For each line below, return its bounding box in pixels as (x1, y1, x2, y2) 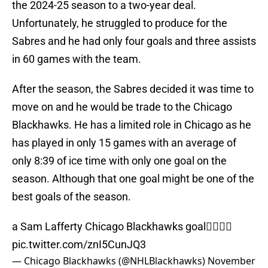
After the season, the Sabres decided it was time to (12, 83, 254, 96)
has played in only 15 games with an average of (12, 136, 236, 150)
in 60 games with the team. (12, 53, 141, 66)
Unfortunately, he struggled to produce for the (12, 17, 227, 30)
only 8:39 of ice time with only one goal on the (12, 154, 227, 167)
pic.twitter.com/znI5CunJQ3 (12, 238, 146, 251)
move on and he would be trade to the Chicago (12, 100, 232, 114)
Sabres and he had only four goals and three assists (12, 35, 256, 48)
